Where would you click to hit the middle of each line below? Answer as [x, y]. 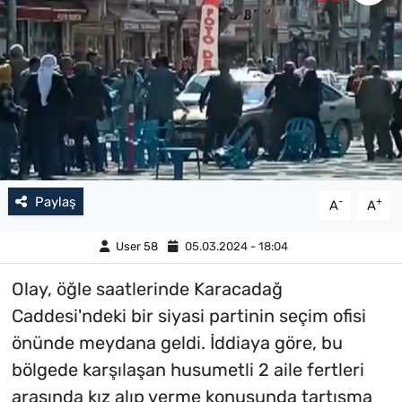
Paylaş [55, 201]
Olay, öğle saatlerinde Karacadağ [147, 288]
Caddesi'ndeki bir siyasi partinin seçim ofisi [188, 315]
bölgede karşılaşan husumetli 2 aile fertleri [188, 369]
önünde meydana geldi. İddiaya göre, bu [177, 342]
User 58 [136, 247]
